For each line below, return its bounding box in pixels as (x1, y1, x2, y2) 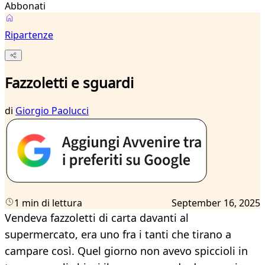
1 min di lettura (14, 196, 82, 210)
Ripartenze (5, 28, 53, 41)
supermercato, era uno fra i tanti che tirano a (5, 227, 231, 242)
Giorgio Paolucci (15, 104, 89, 118)
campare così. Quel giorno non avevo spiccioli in (5, 244, 248, 258)
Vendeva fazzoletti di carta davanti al (5, 211, 189, 225)
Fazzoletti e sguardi (5, 73, 134, 93)
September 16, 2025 (172, 196, 260, 210)
